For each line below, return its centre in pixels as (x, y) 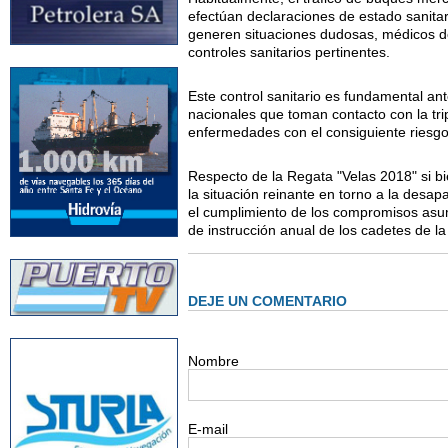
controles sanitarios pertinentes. (289, 51)
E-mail (208, 428)
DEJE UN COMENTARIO (268, 300)
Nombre (214, 360)
